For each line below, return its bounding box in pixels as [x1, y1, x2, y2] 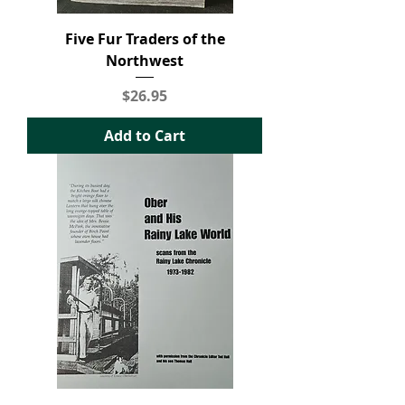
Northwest [106, 51, 184, 71]
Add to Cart [104, 125, 185, 146]
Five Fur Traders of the [64, 29, 225, 49]
